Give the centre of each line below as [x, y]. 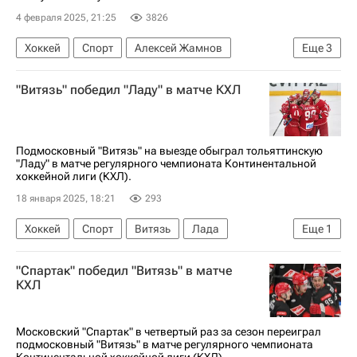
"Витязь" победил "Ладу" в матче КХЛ [128, 89]
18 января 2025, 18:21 [66, 198]
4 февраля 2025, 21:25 [66, 17]
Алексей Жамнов [178, 47]
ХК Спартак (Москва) [225, 72]
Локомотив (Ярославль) [87, 72]
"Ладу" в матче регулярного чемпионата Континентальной [166, 163]
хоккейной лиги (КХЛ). [74, 176]
